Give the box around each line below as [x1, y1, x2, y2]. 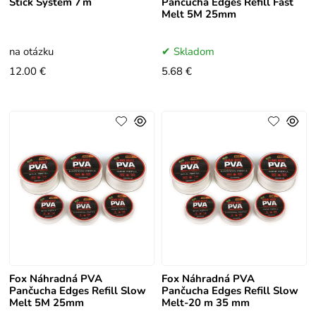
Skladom [173, 44, 214, 59]
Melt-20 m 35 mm [161, 296, 250, 310]
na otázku [9, 44, 54, 59]
